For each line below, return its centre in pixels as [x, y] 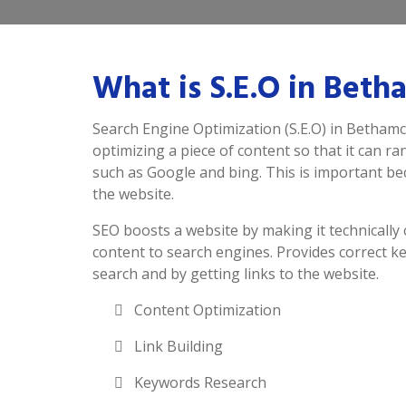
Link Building [177, 346]
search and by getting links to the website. [236, 274]
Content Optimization [206, 310]
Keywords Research [198, 382]
